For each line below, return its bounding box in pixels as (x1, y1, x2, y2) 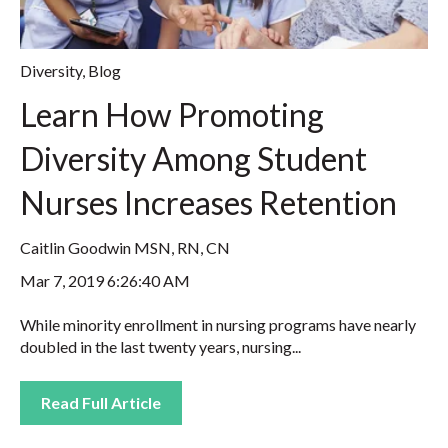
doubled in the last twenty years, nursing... (20, 337, 301, 357)
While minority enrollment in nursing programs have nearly (20, 315, 416, 335)
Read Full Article (41, 392, 161, 412)
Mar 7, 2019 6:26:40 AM (20, 270, 190, 290)
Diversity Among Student (20, 139, 367, 179)
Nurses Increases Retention (20, 183, 397, 223)
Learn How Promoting (20, 95, 324, 135)
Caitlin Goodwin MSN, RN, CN (20, 237, 230, 257)
